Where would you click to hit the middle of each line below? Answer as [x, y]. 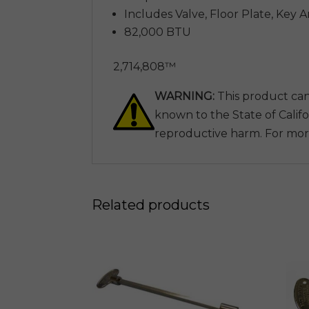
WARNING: [184, 97]
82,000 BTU [157, 32]
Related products [150, 205]
